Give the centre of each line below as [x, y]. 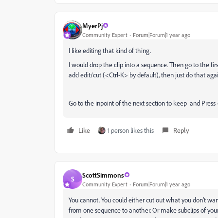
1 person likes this [131, 130]
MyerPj [92, 25]
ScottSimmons [103, 175]
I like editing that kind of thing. [110, 50]
